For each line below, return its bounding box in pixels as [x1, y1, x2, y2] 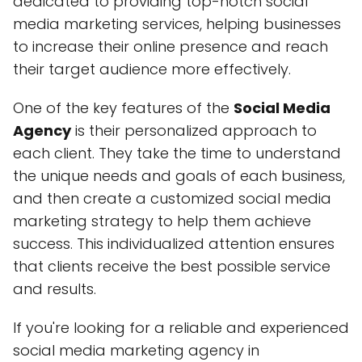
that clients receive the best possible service [13, 256, 330, 276]
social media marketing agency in [13, 340, 259, 360]
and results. [13, 279, 96, 299]
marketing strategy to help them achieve [13, 211, 311, 231]
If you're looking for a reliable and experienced [13, 318, 349, 338]
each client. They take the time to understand [13, 143, 341, 163]
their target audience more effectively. [13, 59, 291, 79]
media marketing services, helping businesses [13, 14, 341, 34]
